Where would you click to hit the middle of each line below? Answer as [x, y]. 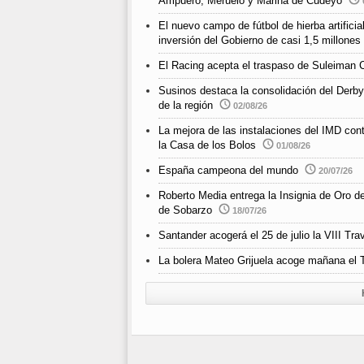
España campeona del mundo [228, 171]
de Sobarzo [185, 210]
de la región [186, 106]
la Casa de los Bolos [207, 145]
